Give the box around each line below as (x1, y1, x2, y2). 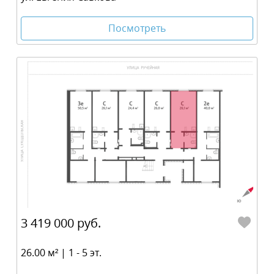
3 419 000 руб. (21, 214, 101, 231)
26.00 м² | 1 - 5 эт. (21, 245, 102, 259)
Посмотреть (108, 21, 166, 35)
